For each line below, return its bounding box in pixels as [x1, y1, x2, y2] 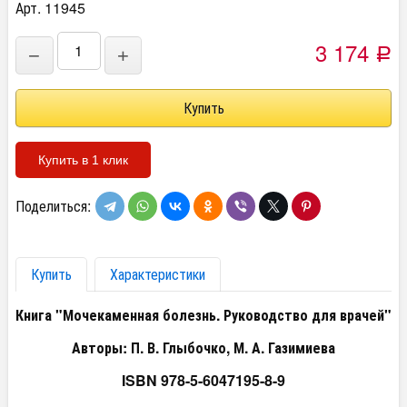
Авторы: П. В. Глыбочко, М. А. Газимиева [72, 337, 335, 359]
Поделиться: [15, 195, 91, 217]
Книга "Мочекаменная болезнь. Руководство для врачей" [15, 304, 392, 326]
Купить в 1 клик [38, 153, 128, 168]
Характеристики [110, 263, 205, 285]
